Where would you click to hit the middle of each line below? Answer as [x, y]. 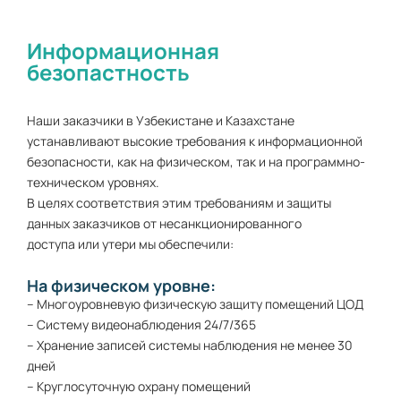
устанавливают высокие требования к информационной [195, 141]
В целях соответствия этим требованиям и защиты [179, 203]
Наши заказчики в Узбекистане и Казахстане [161, 121]
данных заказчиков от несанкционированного [164, 224]
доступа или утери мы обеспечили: [130, 244]
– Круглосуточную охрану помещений [139, 387]
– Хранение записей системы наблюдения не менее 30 [190, 346]
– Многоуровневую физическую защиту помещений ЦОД [195, 304]
